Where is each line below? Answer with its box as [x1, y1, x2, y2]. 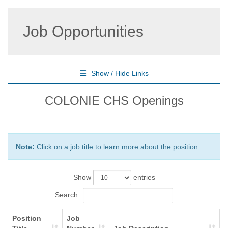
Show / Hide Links [91, 69, 149, 77]
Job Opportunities [23, 23, 144, 40]
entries [131, 173, 155, 181]
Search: [55, 191, 80, 199]
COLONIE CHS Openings [44, 94, 184, 107]
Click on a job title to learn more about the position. [35, 142, 200, 151]
